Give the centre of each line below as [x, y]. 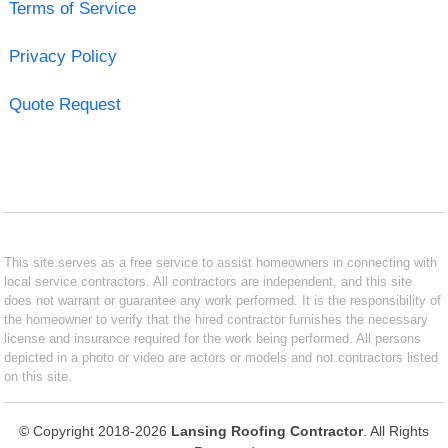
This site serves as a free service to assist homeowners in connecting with [221, 262]
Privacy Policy [62, 56]
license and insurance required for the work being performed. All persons [213, 338]
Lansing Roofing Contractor [267, 430]
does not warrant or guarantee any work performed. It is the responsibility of [223, 300]
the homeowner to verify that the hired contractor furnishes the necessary [216, 319]
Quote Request [64, 104]
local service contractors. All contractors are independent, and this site [208, 281]
